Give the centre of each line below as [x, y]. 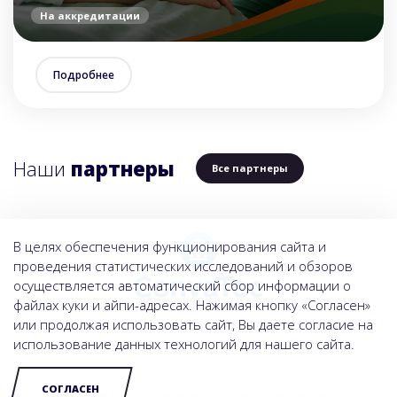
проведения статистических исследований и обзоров [183, 266]
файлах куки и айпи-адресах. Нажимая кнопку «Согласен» [192, 305]
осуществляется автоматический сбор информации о [182, 285]
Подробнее [84, 75]
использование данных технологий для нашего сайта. [184, 344]
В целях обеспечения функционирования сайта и [170, 246]
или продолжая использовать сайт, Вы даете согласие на [193, 324]
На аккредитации [90, 16]
